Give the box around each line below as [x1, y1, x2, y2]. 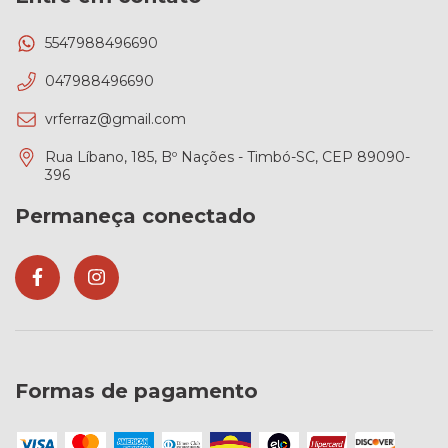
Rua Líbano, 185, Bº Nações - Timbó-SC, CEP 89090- [45, 148, 410, 167]
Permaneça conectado [15, 204, 256, 229]
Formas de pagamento [15, 378, 258, 403]
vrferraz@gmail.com [45, 110, 186, 129]
